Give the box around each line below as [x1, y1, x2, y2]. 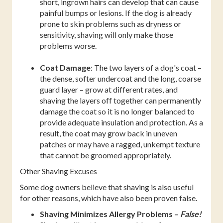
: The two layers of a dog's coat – [91, 62, 202, 72]
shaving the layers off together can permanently [40, 95, 201, 105]
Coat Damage [40, 62, 91, 72]
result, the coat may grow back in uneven [40, 128, 177, 138]
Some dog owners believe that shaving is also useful [20, 182, 194, 192]
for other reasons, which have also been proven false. [20, 193, 197, 203]
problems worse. [40, 40, 97, 50]
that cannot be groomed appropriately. [40, 150, 171, 160]
